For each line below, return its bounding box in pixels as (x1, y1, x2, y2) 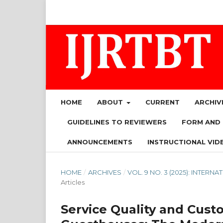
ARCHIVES (88, 168, 121, 176)
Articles (61, 178, 85, 186)
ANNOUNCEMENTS (67, 138, 132, 146)
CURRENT (145, 98, 180, 106)
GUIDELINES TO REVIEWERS (67, 118, 167, 126)
